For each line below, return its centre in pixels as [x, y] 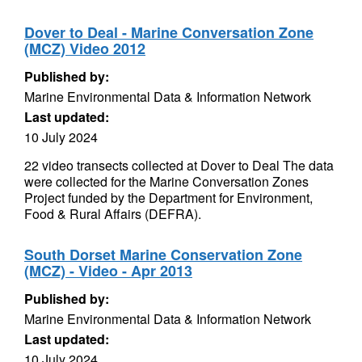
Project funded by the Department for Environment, [168, 198]
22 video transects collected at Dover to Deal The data [179, 165]
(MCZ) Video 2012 [85, 48]
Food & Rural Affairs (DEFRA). [113, 214]
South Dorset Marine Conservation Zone [163, 255]
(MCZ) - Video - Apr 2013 [108, 271]
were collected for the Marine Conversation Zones [166, 181]
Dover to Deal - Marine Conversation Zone [169, 32]
